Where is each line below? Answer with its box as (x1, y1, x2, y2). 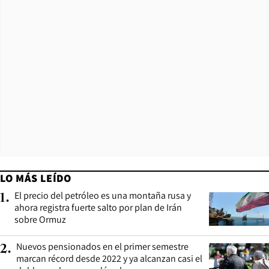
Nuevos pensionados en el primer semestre (16, 240, 189, 253)
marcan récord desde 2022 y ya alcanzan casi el (16, 252, 202, 265)
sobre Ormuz (14, 213, 66, 226)
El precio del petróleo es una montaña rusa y (14, 189, 191, 202)
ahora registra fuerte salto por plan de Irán (14, 201, 182, 214)
